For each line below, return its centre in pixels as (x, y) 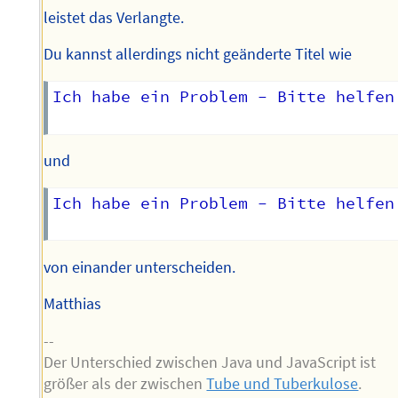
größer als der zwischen (125, 384)
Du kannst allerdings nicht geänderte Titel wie (198, 55)
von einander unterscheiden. (140, 267)
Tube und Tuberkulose (283, 384)
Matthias (73, 304)
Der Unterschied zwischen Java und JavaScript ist (210, 363)
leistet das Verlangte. (114, 17)
